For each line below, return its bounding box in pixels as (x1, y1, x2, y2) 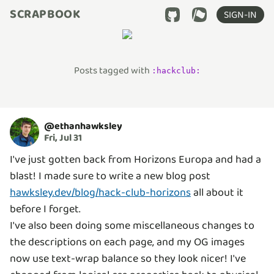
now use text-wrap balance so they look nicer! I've (10, 250, 246, 267)
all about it (191, 184, 243, 201)
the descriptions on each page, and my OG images (10, 234, 245, 251)
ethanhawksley (54, 118, 122, 134)
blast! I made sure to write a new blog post (10, 168, 210, 185)
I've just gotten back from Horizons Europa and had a (10, 151, 261, 168)
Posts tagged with (73, 63, 152, 78)
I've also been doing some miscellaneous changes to (10, 217, 254, 234)
